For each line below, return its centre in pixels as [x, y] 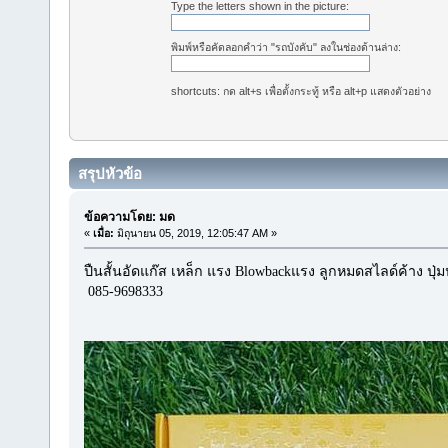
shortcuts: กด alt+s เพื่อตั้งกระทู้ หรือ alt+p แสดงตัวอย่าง [301, 90]
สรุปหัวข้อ [110, 174]
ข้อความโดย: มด [129, 216]
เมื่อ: [103, 232]
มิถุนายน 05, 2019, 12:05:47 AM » [195, 232]
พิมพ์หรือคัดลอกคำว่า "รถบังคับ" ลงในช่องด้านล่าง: [286, 47]
